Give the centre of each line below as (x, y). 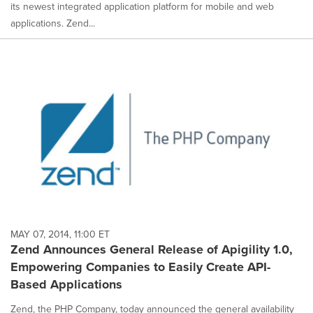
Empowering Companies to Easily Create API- (140, 267)
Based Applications (66, 284)
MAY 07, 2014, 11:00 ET (60, 234)
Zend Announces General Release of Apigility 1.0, (152, 249)
